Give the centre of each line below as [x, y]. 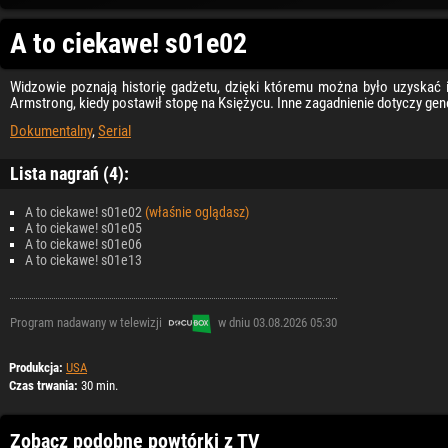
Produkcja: [36, 367]
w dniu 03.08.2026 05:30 [276, 323]
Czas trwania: [43, 385]
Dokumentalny [51, 130]
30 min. [98, 385]
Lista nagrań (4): [69, 173]
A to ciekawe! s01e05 [83, 227]
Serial [114, 130]
